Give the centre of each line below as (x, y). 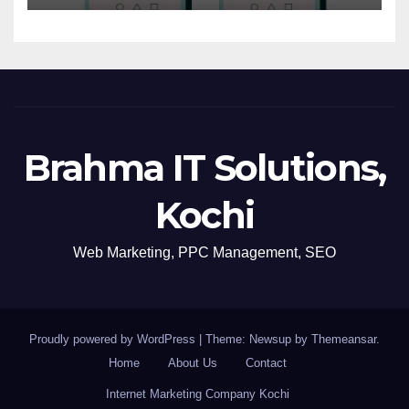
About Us (193, 363)
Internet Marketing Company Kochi (198, 394)
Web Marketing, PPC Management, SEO (204, 252)
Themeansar (344, 339)
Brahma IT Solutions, (204, 168)
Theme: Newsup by (258, 339)
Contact (266, 363)
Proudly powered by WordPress (114, 339)
